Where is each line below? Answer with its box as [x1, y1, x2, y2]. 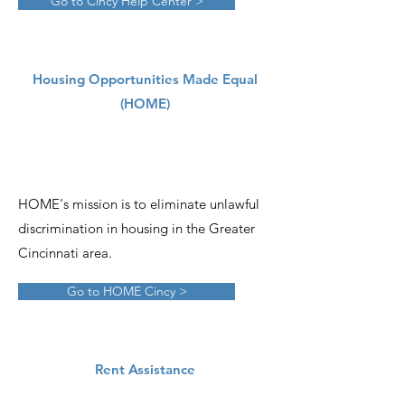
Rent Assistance [94, 361, 195, 378]
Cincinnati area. [18, 244, 112, 261]
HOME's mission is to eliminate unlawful [18, 195, 259, 212]
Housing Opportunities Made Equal [32, 71, 258, 88]
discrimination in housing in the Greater [18, 220, 255, 237]
